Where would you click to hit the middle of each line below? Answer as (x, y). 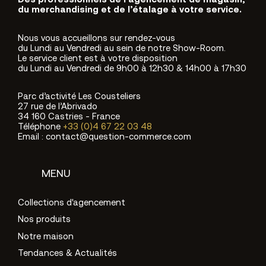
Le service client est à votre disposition (99, 59)
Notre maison (46, 237)
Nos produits (44, 220)
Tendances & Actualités (67, 254)
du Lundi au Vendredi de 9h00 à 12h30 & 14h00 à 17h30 (132, 69)
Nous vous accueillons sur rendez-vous (98, 39)
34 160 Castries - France (69, 118)
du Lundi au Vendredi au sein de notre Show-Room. (122, 49)
